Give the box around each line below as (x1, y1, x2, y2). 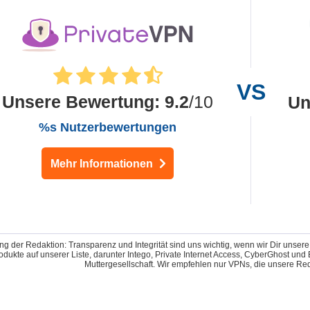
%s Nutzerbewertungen (38, 120, 176, 134)
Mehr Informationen (50, 157, 156, 170)
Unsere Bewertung (1, 92, 154, 111)
